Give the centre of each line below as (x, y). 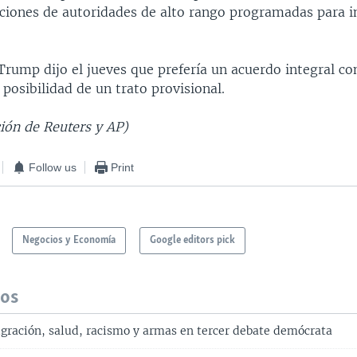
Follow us (53, 167)
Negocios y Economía (69, 241)
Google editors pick (193, 241)
